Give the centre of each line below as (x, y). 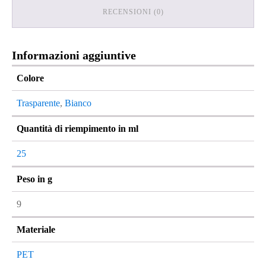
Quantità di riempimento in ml (77, 129)
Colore (30, 78)
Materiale (36, 229)
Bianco (78, 103)
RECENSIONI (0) (133, 12)
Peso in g (34, 179)
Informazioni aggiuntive (74, 55)
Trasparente (38, 103)
